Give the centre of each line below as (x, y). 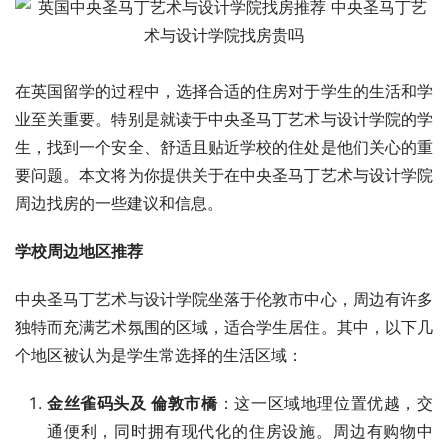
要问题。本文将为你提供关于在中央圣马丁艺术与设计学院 (224, 174)
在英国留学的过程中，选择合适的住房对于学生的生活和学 (224, 90)
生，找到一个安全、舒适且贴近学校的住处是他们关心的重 (224, 146)
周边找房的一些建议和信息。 (119, 202)
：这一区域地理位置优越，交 (325, 402)
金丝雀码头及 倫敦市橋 (132, 402)
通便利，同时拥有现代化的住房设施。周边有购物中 (240, 430)
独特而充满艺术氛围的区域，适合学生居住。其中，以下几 (224, 326)
